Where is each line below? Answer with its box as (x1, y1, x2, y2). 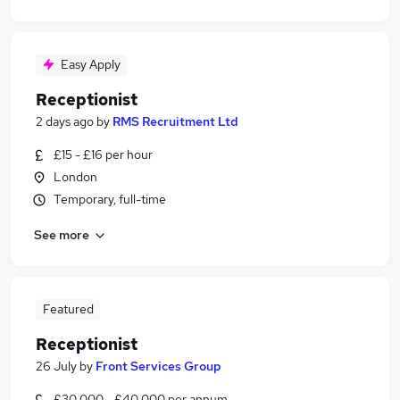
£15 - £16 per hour (54, 146, 153, 162)
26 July (36, 358, 77, 374)
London (54, 169, 97, 185)
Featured (42, 301, 94, 317)
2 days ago (36, 113, 94, 129)
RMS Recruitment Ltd (112, 113, 238, 129)
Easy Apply (61, 56, 121, 72)
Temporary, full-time (54, 191, 166, 207)
